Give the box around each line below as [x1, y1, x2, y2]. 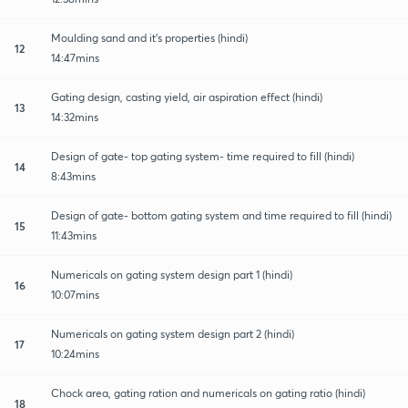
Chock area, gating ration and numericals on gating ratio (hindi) [51, 385, 365, 400]
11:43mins [51, 228, 97, 242]
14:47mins [51, 50, 99, 65]
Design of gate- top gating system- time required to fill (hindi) [51, 148, 354, 163]
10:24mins [51, 346, 99, 361]
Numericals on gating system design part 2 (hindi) [51, 326, 294, 341]
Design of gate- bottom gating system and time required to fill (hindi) [51, 208, 392, 222]
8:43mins [51, 168, 96, 183]
